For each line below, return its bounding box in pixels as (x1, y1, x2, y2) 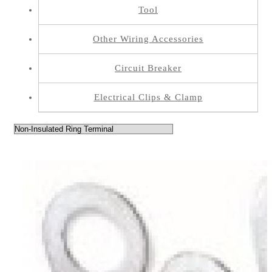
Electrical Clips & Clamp (93, 92, 203, 102)
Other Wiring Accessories (93, 33, 203, 44)
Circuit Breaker (115, 63, 182, 73)
